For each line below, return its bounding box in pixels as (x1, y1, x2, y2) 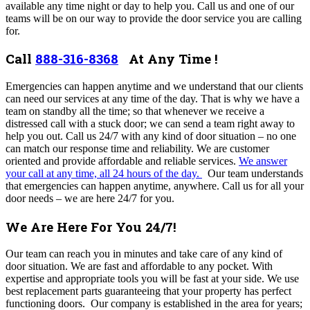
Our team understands (208, 167, 303, 180)
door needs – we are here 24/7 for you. (6, 192, 177, 205)
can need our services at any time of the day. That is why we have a (6, 93, 300, 105)
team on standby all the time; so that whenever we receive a (6, 105, 264, 118)
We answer (239, 155, 287, 167)
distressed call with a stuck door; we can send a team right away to (6, 118, 295, 130)
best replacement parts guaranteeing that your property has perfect (6, 285, 291, 298)
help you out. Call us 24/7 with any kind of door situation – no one (6, 130, 296, 143)
